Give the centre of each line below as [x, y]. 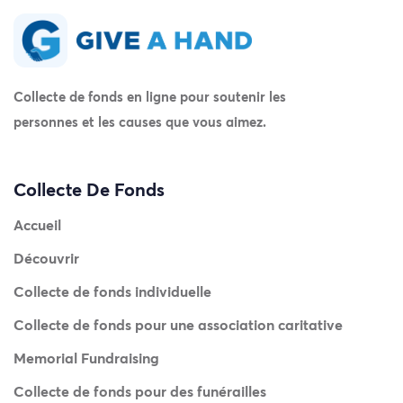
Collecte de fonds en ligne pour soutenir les [150, 97]
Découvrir [46, 258]
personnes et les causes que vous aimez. [140, 122]
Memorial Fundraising [86, 358]
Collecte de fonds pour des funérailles [140, 391]
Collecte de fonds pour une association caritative [178, 325]
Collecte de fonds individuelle [112, 291]
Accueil [37, 225]
